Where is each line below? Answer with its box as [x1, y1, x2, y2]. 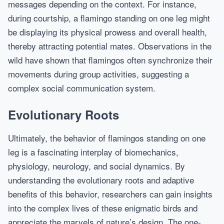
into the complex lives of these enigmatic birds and [8, 201, 197, 214]
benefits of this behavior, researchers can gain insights [8, 187, 212, 200]
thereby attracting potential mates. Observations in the [8, 39, 211, 52]
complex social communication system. [8, 81, 155, 94]
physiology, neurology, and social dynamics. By [8, 159, 185, 172]
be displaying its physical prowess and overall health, [8, 25, 207, 38]
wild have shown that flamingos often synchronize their [8, 53, 212, 66]
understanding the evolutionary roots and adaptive [8, 173, 194, 186]
